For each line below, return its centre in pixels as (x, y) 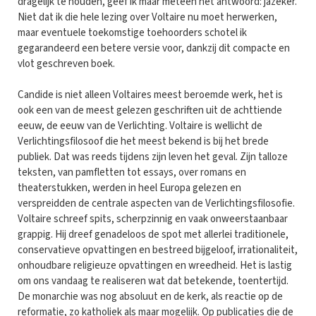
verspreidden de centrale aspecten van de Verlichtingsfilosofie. (156, 203)
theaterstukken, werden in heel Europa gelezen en (129, 188)
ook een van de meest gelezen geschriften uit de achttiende (150, 110)
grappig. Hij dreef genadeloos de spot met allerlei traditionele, (153, 234)
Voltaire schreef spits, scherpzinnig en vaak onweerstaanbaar (153, 219)
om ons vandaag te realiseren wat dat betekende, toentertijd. (153, 281)
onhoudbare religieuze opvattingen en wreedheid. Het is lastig (155, 265)
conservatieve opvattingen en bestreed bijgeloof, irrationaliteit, (158, 250)
